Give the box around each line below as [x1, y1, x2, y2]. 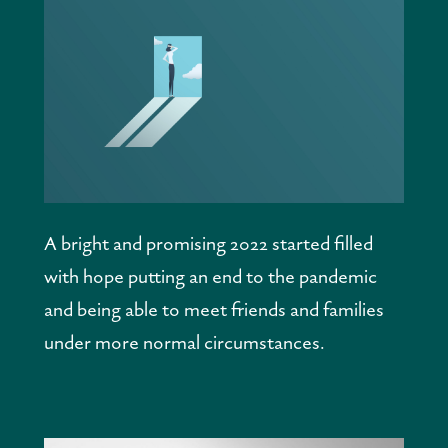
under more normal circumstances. [44, 329, 325, 355]
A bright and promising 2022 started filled [44, 230, 373, 256]
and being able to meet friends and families [44, 296, 384, 322]
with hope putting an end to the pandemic [44, 263, 377, 289]
